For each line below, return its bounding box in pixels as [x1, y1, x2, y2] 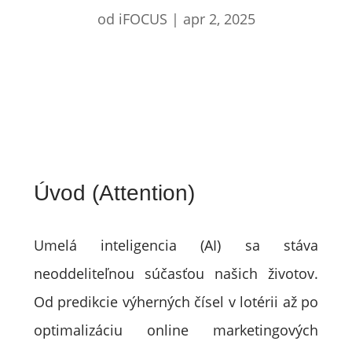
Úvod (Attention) [33, 181, 195, 205]
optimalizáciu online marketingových [33, 321, 319, 339]
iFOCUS [118, 9, 167, 28]
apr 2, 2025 [182, 9, 255, 28]
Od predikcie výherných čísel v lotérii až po [33, 292, 319, 311]
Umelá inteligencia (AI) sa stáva [33, 236, 319, 255]
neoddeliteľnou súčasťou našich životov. [33, 264, 319, 283]
